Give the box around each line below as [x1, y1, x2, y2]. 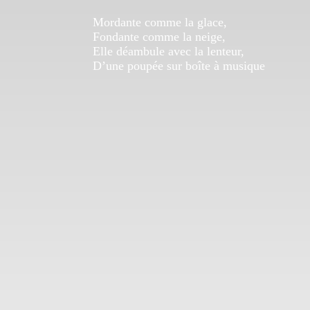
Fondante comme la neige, [93, 30, 226, 44]
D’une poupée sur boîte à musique [93, 59, 266, 73]
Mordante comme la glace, [93, 15, 228, 30]
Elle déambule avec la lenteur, [93, 44, 245, 59]
